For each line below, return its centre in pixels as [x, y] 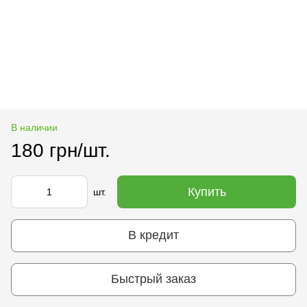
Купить [207, 192]
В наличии [34, 127]
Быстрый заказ [153, 279]
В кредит [153, 235]
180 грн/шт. [61, 150]
